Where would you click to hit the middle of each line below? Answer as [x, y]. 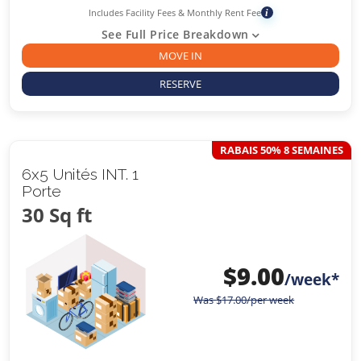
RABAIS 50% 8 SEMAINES [281, 150]
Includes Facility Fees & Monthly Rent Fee [174, 12]
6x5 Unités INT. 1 [81, 174]
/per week [271, 300]
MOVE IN [180, 55]
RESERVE [180, 83]
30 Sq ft [57, 215]
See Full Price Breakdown [175, 34]
